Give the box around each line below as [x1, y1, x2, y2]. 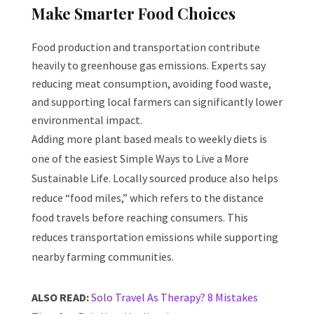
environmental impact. [32, 113, 142, 128]
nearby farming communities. [32, 250, 174, 264]
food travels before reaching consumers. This [32, 210, 248, 225]
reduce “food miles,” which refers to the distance [32, 191, 264, 205]
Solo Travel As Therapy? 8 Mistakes [91, 290, 258, 305]
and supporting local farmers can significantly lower [32, 95, 282, 109]
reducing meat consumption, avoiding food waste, [32, 76, 271, 91]
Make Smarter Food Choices [32, 3, 235, 25]
